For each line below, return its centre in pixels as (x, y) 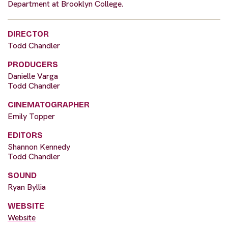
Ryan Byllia (27, 187)
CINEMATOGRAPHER (49, 105)
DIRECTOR (28, 34)
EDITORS (25, 135)
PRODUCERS (33, 65)
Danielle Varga (33, 76)
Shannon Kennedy (39, 147)
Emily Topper (31, 117)
